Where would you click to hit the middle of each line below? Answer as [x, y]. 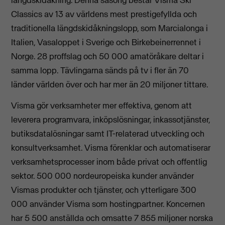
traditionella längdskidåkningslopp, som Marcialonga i [110, 28]
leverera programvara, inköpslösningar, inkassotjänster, [111, 120]
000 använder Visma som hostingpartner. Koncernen [108, 204]
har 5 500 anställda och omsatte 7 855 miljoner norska [112, 218]
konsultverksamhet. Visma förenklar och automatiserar [111, 148]
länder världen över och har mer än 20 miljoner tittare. [110, 84]
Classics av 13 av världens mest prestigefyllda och [104, 14]
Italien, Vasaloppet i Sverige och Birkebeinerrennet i [106, 42]
